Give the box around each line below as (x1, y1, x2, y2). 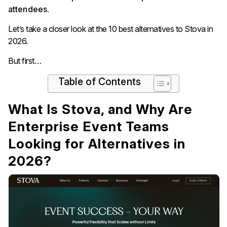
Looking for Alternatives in (8, 135, 185, 152)
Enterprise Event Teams (8, 118, 169, 134)
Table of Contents (58, 75, 141, 88)
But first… (8, 55, 41, 66)
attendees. (8, 4, 49, 14)
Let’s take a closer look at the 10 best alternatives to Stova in (8, 23, 213, 34)
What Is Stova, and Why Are (8, 101, 193, 117)
